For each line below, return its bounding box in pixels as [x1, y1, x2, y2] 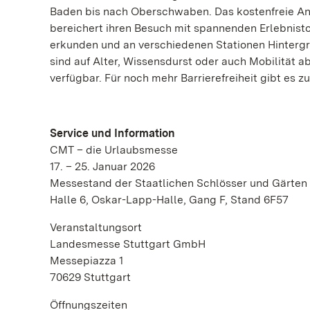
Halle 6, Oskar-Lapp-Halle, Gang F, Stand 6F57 [50, 193, 289, 206]
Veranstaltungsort [50, 221, 142, 234]
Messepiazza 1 [50, 254, 123, 267]
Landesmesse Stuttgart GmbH [50, 237, 206, 250]
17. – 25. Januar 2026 [50, 160, 155, 173]
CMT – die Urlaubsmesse [50, 143, 178, 156]
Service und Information [50, 127, 178, 140]
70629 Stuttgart [50, 271, 131, 284]
